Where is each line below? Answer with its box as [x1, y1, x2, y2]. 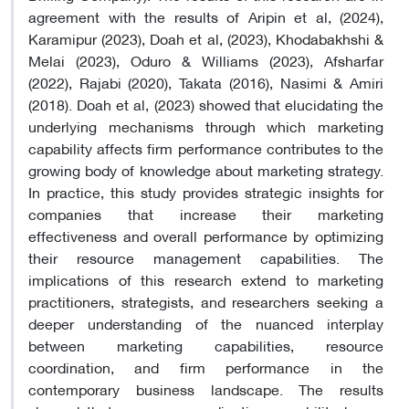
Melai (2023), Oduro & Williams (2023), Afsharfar [28, 46, 383, 73]
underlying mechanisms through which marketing [28, 111, 383, 139]
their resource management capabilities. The [28, 243, 383, 270]
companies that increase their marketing [28, 199, 383, 226]
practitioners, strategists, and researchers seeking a [28, 287, 383, 314]
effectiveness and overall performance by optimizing [28, 221, 383, 248]
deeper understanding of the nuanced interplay [28, 309, 383, 336]
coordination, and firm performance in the [28, 352, 383, 380]
